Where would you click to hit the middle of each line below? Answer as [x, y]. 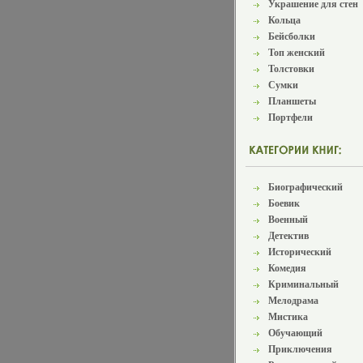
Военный [288, 220]
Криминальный [303, 284]
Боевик [284, 203]
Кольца [284, 20]
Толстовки [291, 69]
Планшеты [292, 101]
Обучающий [295, 333]
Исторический [300, 252]
